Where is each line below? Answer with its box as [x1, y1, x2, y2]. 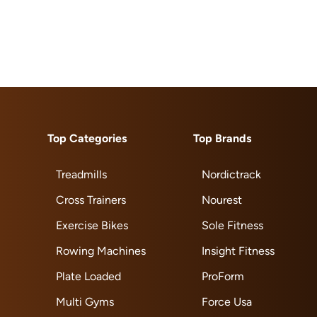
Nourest [201, 193, 242, 207]
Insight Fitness [201, 244, 275, 258]
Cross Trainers [56, 193, 127, 207]
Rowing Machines [56, 244, 146, 258]
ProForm [201, 270, 244, 283]
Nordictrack [201, 168, 261, 181]
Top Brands [192, 132, 251, 145]
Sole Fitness [201, 219, 263, 232]
